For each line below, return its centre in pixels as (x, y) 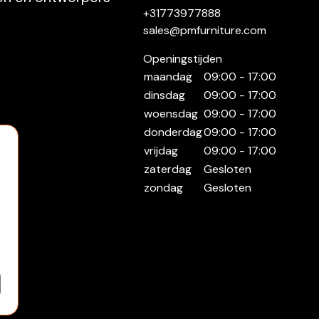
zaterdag (167, 169)
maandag (168, 77)
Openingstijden (182, 59)
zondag (163, 188)
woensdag (171, 114)
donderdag (173, 132)
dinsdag (164, 95)
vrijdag (161, 151)
